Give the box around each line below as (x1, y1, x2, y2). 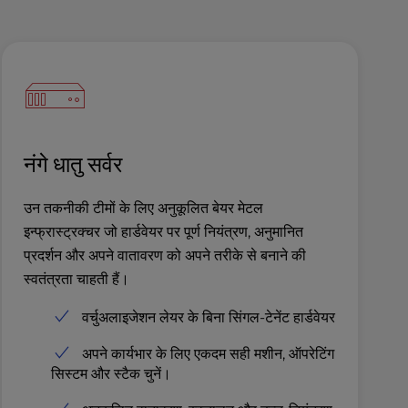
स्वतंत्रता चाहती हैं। (23, 270, 129, 288)
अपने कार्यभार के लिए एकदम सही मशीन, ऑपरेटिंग (81, 344, 334, 362)
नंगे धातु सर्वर (23, 149, 122, 178)
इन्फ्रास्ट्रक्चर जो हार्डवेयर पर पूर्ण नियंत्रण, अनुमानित (23, 222, 303, 240)
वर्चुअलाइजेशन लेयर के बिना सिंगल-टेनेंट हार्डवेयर (81, 308, 335, 326)
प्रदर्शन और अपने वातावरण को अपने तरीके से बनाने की (23, 246, 306, 264)
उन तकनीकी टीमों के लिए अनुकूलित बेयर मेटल (23, 199, 263, 217)
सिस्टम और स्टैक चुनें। (50, 364, 171, 382)
